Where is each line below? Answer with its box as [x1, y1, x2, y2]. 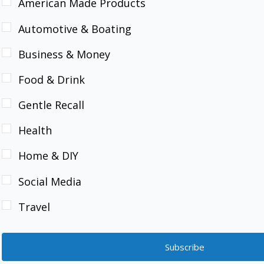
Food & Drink [18, 72, 85, 87]
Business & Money [18, 47, 110, 61]
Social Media [18, 174, 81, 189]
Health [18, 123, 52, 138]
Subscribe [164, 240, 204, 253]
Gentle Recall [18, 98, 84, 113]
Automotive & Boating [18, 21, 131, 36]
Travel [18, 199, 50, 214]
